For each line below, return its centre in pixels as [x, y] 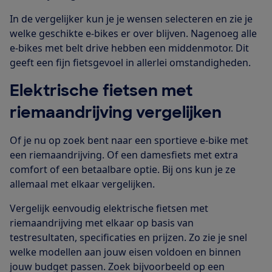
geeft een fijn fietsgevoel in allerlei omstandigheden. [130, 63]
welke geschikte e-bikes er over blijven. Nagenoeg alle [133, 34]
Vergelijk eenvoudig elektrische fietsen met [109, 209]
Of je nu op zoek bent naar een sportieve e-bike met [129, 141]
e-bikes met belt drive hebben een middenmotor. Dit [129, 48]
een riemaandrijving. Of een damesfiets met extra [124, 155]
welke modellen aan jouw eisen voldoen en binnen [125, 252]
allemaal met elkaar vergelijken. [82, 184]
